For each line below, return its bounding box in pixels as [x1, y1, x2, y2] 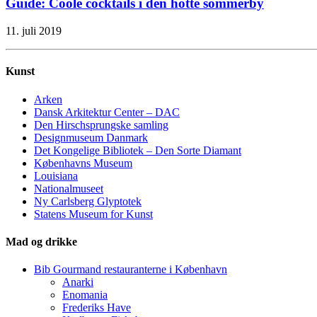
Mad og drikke [6, 235, 77, 248]
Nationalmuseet [34, 182, 103, 195]
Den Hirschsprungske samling [34, 118, 168, 131]
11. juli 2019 [6, 24, 62, 37]
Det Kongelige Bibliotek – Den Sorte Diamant [34, 144, 241, 156]
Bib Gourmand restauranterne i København [34, 263, 227, 276]
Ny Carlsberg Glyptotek [34, 195, 142, 207]
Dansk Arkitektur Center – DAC [34, 105, 180, 118]
